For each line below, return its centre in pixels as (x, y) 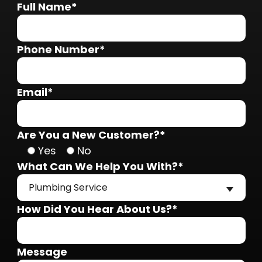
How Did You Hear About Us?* (97, 209)
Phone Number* (61, 49)
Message (42, 251)
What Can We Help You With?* (100, 166)
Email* (35, 92)
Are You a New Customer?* (91, 135)
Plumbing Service (68, 187)
